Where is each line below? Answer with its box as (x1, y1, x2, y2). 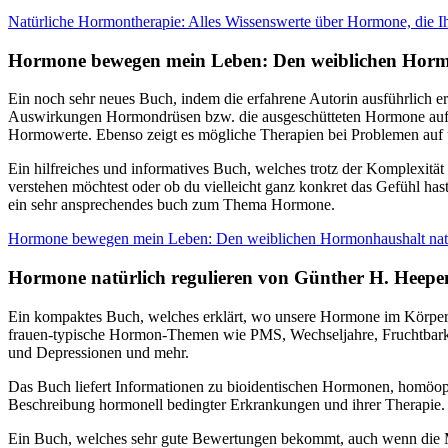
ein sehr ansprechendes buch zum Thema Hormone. (8, 196, 335, 214)
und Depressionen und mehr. (8, 343, 189, 361)
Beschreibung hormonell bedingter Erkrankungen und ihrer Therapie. (8, 395, 445, 413)
